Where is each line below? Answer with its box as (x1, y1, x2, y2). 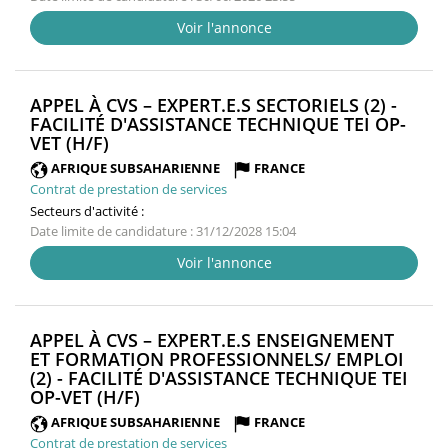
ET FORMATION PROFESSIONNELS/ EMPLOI (30, 347, 404, 372)
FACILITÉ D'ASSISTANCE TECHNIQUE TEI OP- (30, 112, 406, 137)
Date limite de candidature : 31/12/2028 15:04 (30, 222, 296, 241)
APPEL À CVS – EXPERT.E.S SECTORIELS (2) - (30, 93, 397, 118)
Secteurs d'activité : (30, 202, 144, 221)
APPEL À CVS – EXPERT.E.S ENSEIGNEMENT (30, 328, 394, 353)
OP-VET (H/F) (30, 385, 140, 410)
